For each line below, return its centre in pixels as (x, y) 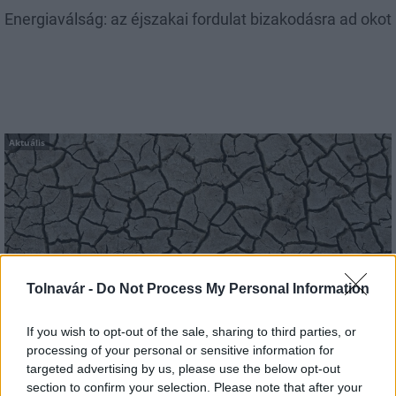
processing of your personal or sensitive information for (180, 350)
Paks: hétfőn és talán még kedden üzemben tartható (188, 289)
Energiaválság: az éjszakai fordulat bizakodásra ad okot (198, 19)
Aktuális (27, 142)
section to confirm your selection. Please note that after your (194, 387)
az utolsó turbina (63, 308)
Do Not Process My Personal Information (233, 288)
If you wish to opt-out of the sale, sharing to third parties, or (191, 331)
